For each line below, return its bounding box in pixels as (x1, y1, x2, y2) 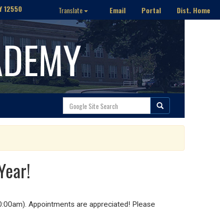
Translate (58, 5, 84, 15)
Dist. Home (177, 4, 210, 15)
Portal (141, 4, 161, 15)
